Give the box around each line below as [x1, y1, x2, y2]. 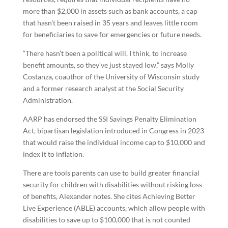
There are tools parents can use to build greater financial [22, 168, 199, 177]
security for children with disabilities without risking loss [22, 180, 202, 189]
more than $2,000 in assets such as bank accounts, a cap [22, 7, 197, 15]
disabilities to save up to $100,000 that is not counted [22, 215, 190, 224]
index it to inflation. [22, 150, 84, 158]
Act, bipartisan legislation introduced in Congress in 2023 [22, 126, 204, 135]
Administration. [22, 96, 73, 104]
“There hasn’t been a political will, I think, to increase [22, 49, 187, 58]
